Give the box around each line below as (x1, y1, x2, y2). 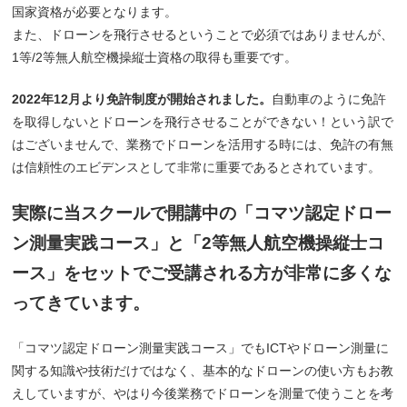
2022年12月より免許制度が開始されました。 (12, 91, 273, 106)
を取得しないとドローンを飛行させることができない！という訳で (12, 114, 394, 129)
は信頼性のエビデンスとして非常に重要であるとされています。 (12, 159, 382, 174)
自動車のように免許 (272, 91, 387, 106)
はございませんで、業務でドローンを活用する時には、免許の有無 (12, 136, 394, 152)
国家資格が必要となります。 (12, 4, 178, 19)
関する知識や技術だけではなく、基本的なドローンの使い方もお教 (12, 362, 394, 378)
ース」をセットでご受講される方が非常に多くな (12, 263, 392, 283)
